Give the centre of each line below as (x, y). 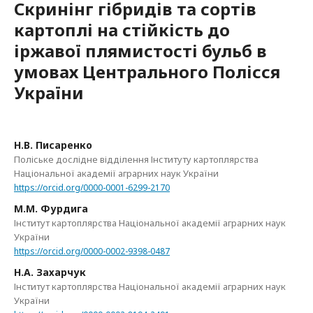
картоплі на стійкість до (122, 30)
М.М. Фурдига (51, 208)
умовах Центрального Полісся (147, 72)
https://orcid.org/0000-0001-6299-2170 (92, 187)
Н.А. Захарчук (50, 272)
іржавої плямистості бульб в (140, 51)
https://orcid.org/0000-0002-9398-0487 (92, 251)
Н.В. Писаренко (53, 145)
